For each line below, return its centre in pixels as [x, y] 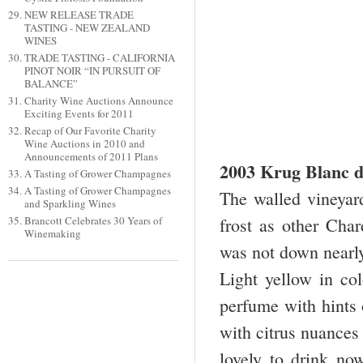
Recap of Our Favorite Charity [90, 131]
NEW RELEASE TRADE [79, 15]
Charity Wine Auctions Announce [98, 101]
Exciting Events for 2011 [79, 114]
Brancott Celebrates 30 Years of [93, 221]
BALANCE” [51, 84]
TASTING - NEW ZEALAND [87, 28]
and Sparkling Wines [70, 204]
